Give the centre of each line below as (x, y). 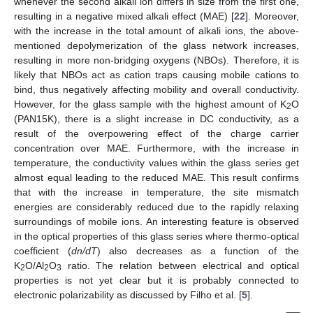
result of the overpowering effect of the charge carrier (156, 133)
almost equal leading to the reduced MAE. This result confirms (156, 177)
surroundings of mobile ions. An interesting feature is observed (156, 221)
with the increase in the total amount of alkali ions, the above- (156, 30)
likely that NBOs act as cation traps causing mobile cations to (156, 74)
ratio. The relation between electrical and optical (180, 265)
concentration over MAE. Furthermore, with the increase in (156, 148)
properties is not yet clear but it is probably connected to (156, 280)
